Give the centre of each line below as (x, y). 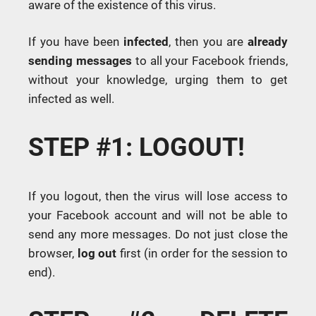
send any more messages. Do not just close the (158, 235)
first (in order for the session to (202, 254)
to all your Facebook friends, (210, 61)
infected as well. (71, 99)
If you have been (76, 42)
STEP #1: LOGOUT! (136, 148)
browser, (53, 254)
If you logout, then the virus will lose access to (158, 196)
